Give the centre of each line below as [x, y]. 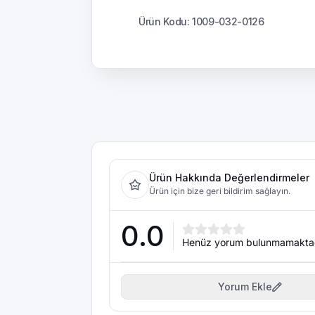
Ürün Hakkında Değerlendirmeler [229, 178]
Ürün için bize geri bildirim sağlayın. [220, 191]
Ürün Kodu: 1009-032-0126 [201, 21]
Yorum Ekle [245, 287]
